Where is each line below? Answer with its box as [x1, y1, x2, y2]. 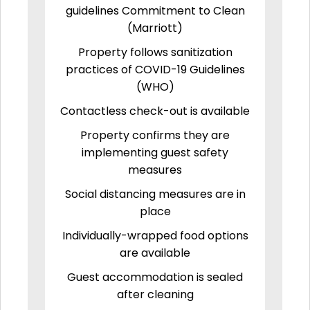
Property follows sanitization [77, 44, 232, 60]
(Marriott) [127, 19, 183, 36]
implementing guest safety [82, 144, 228, 161]
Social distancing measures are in [64, 185, 246, 202]
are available [120, 244, 190, 261]
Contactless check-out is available [60, 102, 250, 119]
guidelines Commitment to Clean [65, 2, 245, 19]
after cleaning [116, 286, 194, 302]
